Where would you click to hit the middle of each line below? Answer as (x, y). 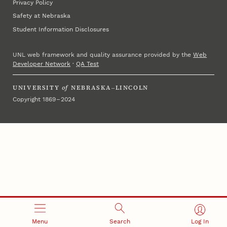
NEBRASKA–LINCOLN (110, 88)
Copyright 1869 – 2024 (44, 100)
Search (120, 222)
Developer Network (42, 64)
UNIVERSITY (36, 88)
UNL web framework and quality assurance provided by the (103, 55)
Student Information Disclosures (61, 29)
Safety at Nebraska (42, 16)
